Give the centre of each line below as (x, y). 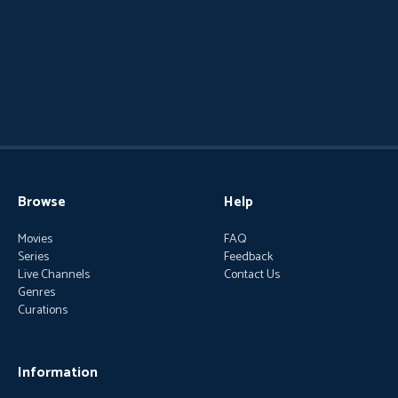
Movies (35, 239)
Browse (42, 202)
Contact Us (252, 275)
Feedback (248, 257)
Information (58, 373)
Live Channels (54, 275)
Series (33, 257)
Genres (36, 293)
